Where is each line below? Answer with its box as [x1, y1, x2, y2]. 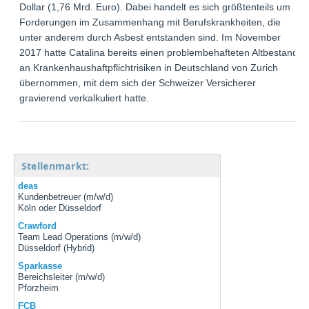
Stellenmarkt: [21, 159, 89, 173]
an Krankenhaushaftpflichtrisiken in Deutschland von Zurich [19, 62, 279, 74]
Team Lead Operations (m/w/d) [18, 232, 141, 243]
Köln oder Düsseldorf [18, 203, 102, 214]
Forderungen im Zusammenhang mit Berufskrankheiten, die [19, 17, 281, 28]
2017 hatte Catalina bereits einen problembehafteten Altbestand [19, 47, 299, 59]
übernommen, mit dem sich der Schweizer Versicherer [19, 77, 257, 89]
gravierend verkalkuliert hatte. [19, 92, 150, 104]
